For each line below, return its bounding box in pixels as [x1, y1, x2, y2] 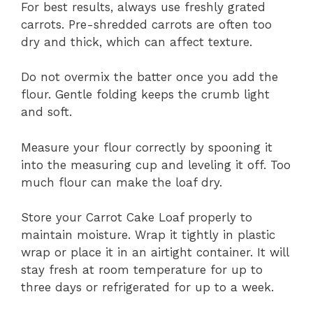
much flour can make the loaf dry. [21, 175, 222, 189]
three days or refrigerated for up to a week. [21, 280, 274, 294]
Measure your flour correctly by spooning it [21, 140, 272, 154]
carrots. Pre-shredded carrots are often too [21, 17, 272, 31]
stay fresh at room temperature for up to [21, 263, 263, 277]
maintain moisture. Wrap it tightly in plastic [21, 228, 275, 242]
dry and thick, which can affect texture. [21, 34, 252, 49]
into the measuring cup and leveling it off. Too [21, 157, 291, 172]
